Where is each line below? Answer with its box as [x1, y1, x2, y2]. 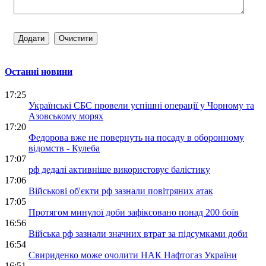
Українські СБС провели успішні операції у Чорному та [28, 100, 254, 110]
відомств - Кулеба [28, 143, 100, 153]
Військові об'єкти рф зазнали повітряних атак [28, 186, 213, 196]
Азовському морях [28, 111, 103, 121]
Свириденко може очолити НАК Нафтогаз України [28, 250, 237, 260]
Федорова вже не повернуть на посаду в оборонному [28, 132, 244, 142]
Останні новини [5, 66, 72, 77]
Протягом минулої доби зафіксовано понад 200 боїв [28, 207, 239, 217]
